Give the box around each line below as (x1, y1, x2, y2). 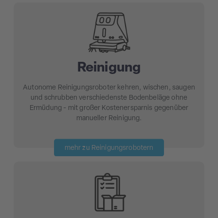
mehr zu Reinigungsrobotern (64, 144, 154, 152)
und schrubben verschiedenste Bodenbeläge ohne (31, 94, 187, 102)
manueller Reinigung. (76, 115, 142, 123)
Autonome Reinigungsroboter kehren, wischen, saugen (23, 84, 195, 92)
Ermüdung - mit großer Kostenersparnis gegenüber (29, 105, 189, 112)
